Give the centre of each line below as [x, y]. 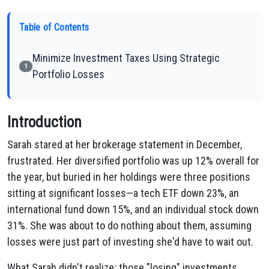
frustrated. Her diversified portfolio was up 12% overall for [133, 161]
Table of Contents [54, 27]
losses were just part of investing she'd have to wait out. [130, 242]
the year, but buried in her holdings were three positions [129, 177]
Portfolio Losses [68, 74]
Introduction [44, 122]
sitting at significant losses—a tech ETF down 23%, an [123, 193]
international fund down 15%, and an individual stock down [133, 209]
